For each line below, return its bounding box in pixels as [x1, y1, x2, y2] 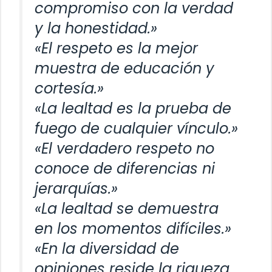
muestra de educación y [35, 58, 214, 78]
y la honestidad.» [35, 18, 157, 38]
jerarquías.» [35, 178, 118, 199]
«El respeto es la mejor [35, 38, 198, 58]
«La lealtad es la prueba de [35, 98, 231, 118]
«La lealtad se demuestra [35, 198, 219, 219]
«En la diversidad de [35, 238, 179, 259]
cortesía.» [35, 78, 104, 98]
